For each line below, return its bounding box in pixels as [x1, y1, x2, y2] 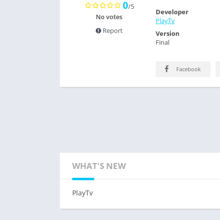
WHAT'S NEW [72, 160, 126, 171]
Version [156, 29, 180, 38]
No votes [96, 12, 122, 21]
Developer [156, 7, 189, 16]
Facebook [175, 65, 201, 73]
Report [101, 26, 123, 35]
